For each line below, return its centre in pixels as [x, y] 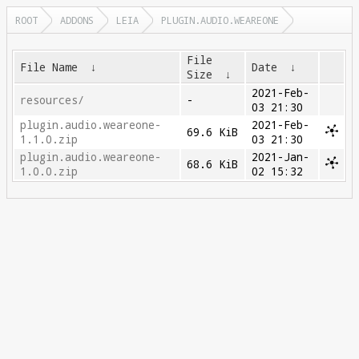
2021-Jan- [281, 157]
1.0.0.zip [49, 171]
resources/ [52, 100]
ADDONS [77, 20]
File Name [49, 67]
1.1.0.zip [49, 139]
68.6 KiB [213, 164]
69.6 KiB [213, 132]
